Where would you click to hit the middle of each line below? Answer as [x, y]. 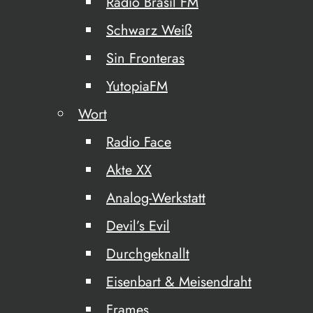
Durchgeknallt [148, 254]
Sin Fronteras [145, 58]
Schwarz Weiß [149, 30]
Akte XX [129, 170]
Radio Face [139, 142]
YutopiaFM [137, 86]
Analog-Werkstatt [156, 198]
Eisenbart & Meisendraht [179, 282]
